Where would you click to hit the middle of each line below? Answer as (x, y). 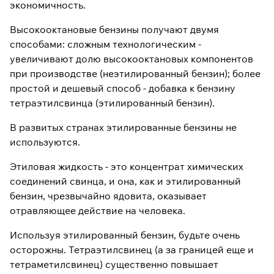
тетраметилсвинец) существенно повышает (114, 264)
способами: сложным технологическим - (106, 44)
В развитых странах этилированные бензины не (123, 127)
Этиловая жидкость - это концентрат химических (127, 166)
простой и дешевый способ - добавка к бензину (123, 88)
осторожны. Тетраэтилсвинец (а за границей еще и (132, 250)
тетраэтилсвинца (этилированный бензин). (112, 103)
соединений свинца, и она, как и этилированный (125, 181)
